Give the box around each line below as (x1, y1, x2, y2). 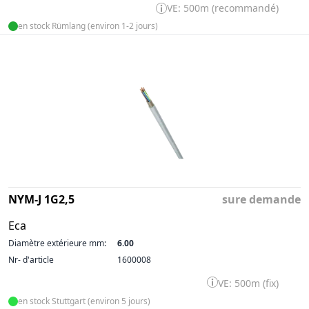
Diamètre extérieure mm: (8, 237, 106, 249)
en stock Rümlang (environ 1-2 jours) (18, 20, 158, 32)
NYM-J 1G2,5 (8, 192, 74, 207)
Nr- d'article (8, 254, 54, 266)
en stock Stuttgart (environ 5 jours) (18, 295, 150, 307)
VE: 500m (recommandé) (167, 1, 279, 14)
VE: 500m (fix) (218, 277, 279, 290)
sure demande (222, 192, 301, 207)
